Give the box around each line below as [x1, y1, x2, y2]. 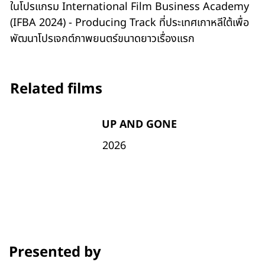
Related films [9, 79, 102, 101]
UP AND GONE [102, 116, 177, 132]
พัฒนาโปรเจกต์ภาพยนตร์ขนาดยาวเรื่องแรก [10, 30, 195, 47]
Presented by [8, 241, 101, 263]
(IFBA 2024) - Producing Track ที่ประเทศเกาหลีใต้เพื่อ [10, 14, 250, 31]
